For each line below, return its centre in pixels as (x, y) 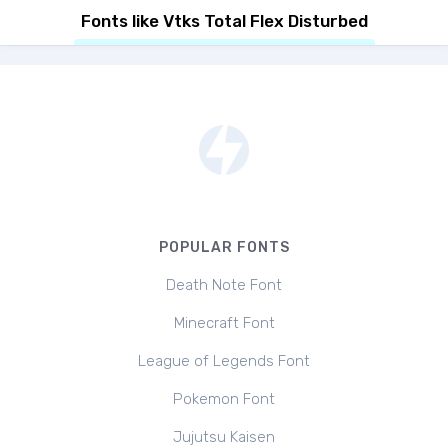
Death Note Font (224, 285)
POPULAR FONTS (224, 247)
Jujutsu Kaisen (224, 437)
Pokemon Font (224, 399)
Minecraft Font (224, 323)
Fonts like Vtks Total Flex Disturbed (224, 21)
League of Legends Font (224, 361)
